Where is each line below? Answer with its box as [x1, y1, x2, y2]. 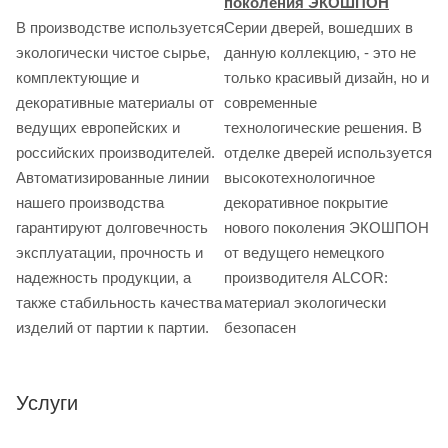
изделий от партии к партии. [16, 319, 209, 337]
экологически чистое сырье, [16, 44, 210, 62]
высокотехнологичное [224, 169, 375, 187]
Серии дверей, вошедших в [224, 19, 413, 37]
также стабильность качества [16, 294, 222, 312]
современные [224, 94, 317, 112]
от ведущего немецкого [224, 244, 384, 262]
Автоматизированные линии [16, 169, 209, 187]
